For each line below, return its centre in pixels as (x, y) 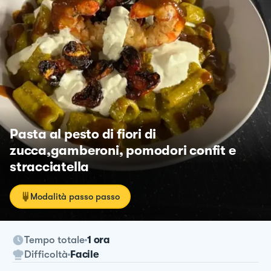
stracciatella (50, 166)
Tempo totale (54, 240)
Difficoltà (46, 254)
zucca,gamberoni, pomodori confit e (123, 150)
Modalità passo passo (75, 196)
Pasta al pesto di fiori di (83, 134)
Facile (85, 254)
